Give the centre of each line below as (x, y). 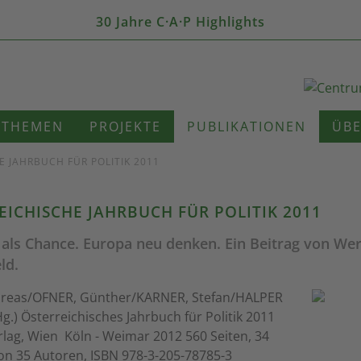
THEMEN (33, 127)
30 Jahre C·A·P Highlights (180, 22)
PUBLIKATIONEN (247, 127)
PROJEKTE (125, 127)
